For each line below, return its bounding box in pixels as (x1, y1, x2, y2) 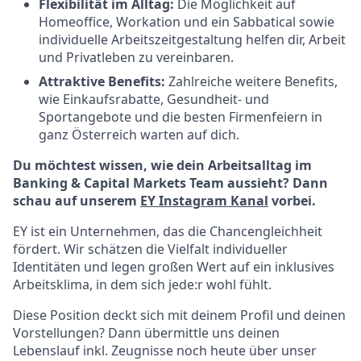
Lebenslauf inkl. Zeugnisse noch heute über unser (13, 342, 317, 359)
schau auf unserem (13, 192, 140, 210)
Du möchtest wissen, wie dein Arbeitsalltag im (13, 156, 312, 174)
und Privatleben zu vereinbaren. (39, 48, 234, 66)
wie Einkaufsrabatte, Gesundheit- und (39, 90, 269, 108)
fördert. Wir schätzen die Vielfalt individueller (13, 240, 288, 258)
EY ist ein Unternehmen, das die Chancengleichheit (13, 222, 322, 240)
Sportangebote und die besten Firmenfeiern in (39, 108, 322, 126)
